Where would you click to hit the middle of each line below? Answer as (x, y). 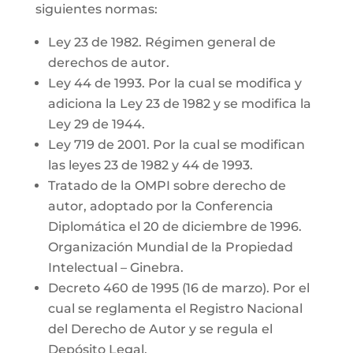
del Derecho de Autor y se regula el (160, 329)
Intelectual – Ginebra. (115, 268)
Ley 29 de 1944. (96, 124)
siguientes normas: (96, 9)
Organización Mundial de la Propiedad (170, 247)
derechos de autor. (108, 63)
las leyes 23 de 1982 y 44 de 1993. (150, 165)
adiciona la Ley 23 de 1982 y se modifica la (179, 104)
